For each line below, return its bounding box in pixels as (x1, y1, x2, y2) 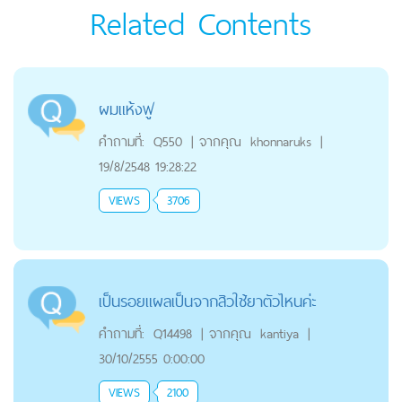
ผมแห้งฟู (98, 94, 154, 123)
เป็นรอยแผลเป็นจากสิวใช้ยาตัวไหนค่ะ (98, 286, 317, 315)
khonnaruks (249, 129, 311, 153)
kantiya (259, 321, 299, 345)
